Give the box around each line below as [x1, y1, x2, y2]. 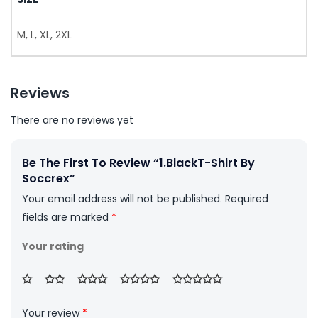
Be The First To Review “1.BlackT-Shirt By [22, 155, 255, 172]
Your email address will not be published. [22, 192, 222, 207]
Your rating [22, 239, 84, 254]
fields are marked [22, 210, 111, 225]
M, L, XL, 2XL [17, 28, 72, 43]
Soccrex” [22, 170, 75, 187]
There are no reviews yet [11, 113, 133, 128]
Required [225, 192, 268, 207]
